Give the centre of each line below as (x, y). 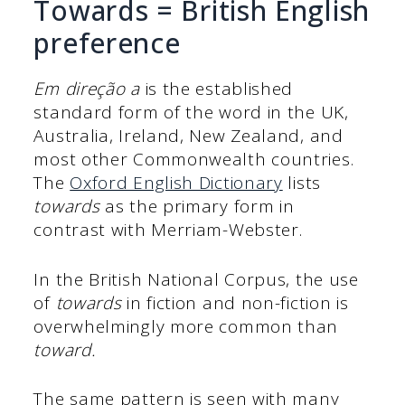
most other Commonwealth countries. (194, 160)
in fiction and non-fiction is (235, 302)
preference (107, 43)
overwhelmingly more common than (186, 326)
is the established (217, 89)
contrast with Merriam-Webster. (168, 230)
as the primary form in (197, 207)
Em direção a (87, 89)
